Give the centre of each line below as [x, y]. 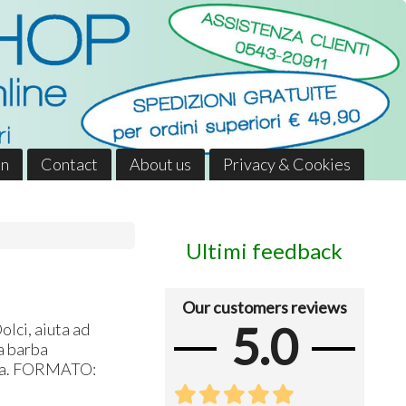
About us [160, 164]
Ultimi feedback [265, 251]
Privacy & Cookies [286, 164]
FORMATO [53, 368]
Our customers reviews [264, 308]
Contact [69, 164]
